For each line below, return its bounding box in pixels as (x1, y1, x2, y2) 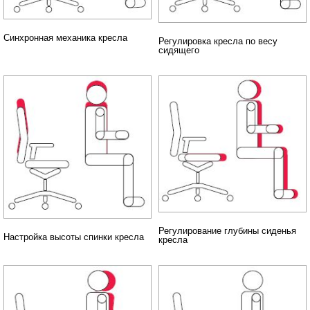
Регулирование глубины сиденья (158, 226, 296, 237)
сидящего (158, 44, 199, 55)
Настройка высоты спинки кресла (3, 232, 144, 243)
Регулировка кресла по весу (158, 35, 277, 46)
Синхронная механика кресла (3, 33, 127, 44)
